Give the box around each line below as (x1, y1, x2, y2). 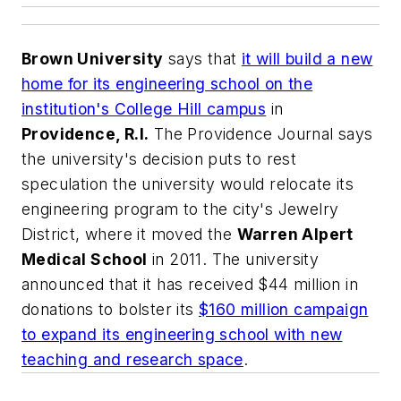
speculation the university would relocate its (21, 175, 354, 194)
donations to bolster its (21, 300, 199, 320)
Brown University (21, 49, 164, 69)
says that (163, 49, 242, 69)
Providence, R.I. (21, 124, 149, 144)
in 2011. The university (147, 250, 320, 269)
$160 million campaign (199, 300, 369, 320)
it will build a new (241, 49, 373, 69)
